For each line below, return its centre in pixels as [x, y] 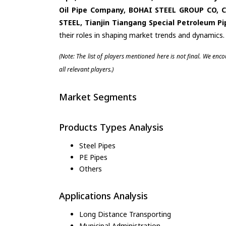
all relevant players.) [86, 70]
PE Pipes [93, 157]
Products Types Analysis [111, 127]
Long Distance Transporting [125, 214]
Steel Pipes [97, 145]
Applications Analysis [103, 195]
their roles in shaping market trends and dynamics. [142, 35]
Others [91, 168]
